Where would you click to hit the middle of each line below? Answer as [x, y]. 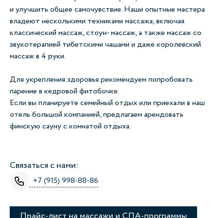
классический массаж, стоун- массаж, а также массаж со [106, 33]
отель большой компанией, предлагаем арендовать [97, 115]
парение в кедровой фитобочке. [64, 91]
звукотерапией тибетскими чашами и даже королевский [105, 45]
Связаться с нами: [44, 165]
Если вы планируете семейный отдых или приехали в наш [107, 103]
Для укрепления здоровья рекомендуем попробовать [101, 80]
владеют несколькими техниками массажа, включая [97, 21]
